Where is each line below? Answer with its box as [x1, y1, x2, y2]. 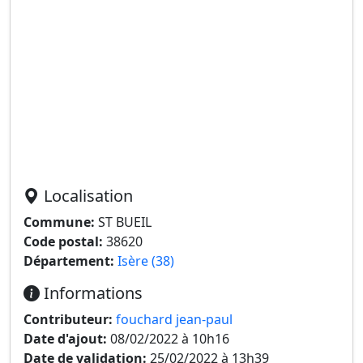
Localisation [40, 185, 133, 207]
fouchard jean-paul [116, 310, 233, 328]
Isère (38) [117, 252, 174, 270]
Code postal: [23, 233, 103, 250]
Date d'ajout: [23, 330, 107, 348]
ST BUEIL [95, 213, 152, 231]
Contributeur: [23, 310, 113, 328]
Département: [23, 252, 114, 270]
